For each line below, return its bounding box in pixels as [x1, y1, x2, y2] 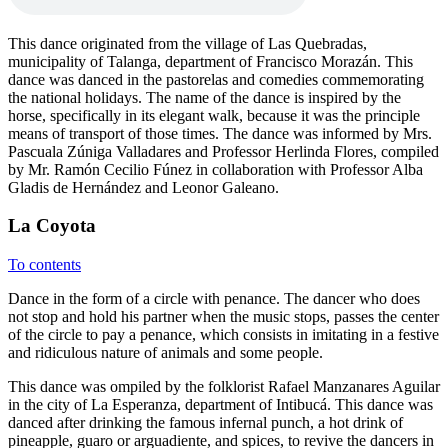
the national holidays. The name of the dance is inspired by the [8, 88, 401, 106]
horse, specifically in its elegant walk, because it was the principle [8, 106, 420, 124]
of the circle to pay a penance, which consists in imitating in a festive [8, 326, 439, 344]
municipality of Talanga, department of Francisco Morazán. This [8, 52, 413, 70]
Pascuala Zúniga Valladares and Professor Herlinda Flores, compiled [8, 142, 439, 160]
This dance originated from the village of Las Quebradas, [8, 34, 367, 52]
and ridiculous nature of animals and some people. [8, 344, 323, 362]
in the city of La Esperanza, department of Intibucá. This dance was [8, 396, 433, 414]
